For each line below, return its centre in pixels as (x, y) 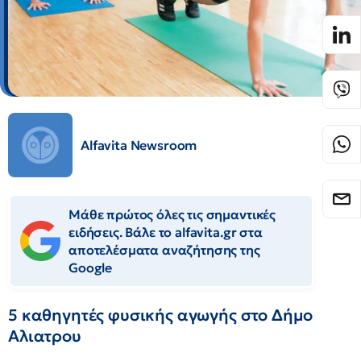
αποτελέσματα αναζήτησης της (164, 250)
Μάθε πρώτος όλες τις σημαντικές (172, 214)
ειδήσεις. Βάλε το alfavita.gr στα (166, 232)
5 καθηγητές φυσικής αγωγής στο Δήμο (160, 315)
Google (91, 268)
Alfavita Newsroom (139, 145)
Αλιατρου (45, 336)
